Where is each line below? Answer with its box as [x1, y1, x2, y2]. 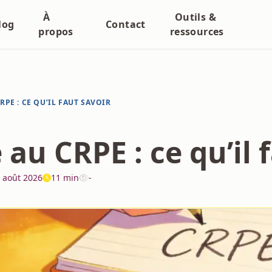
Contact [105, 18, 146, 31]
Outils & [174, 10, 216, 24]
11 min [51, 172, 79, 183]
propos [38, 25, 73, 38]
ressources [169, 25, 224, 38]
